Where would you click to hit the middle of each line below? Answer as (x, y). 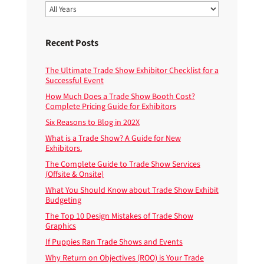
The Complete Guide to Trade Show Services (123, 164)
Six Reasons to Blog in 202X (92, 122)
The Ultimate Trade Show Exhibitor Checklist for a (132, 70)
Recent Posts (72, 43)
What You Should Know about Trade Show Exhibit (132, 190)
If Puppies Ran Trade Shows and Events (114, 242)
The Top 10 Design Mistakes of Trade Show (119, 216)
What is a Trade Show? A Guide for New (113, 138)
